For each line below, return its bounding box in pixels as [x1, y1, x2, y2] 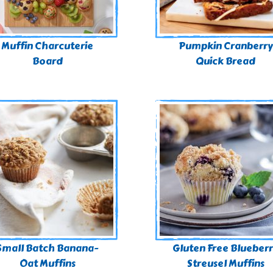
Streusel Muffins [186, 256, 264, 271]
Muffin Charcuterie [1, 38, 94, 54]
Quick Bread [196, 54, 256, 69]
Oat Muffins [19, 256, 76, 271]
